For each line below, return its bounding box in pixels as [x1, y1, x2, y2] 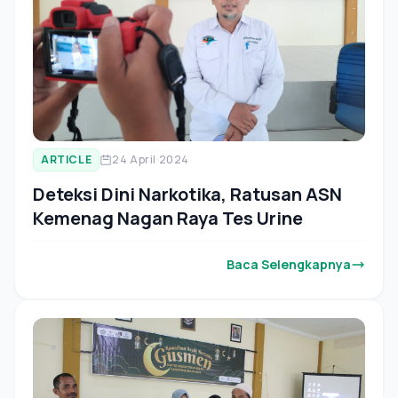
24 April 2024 [112, 151, 190, 167]
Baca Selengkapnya [227, 255, 351, 273]
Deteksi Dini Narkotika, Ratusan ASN [33, 181, 342, 206]
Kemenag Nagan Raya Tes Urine [33, 205, 303, 230]
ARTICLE [41, 151, 92, 167]
